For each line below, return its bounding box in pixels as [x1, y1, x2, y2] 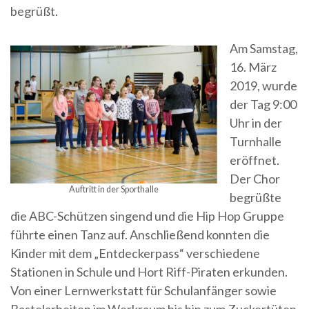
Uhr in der [230, 115, 282, 130]
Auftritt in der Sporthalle [69, 184, 159, 195]
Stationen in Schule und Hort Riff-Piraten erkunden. [10, 264, 288, 279]
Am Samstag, [230, 41, 298, 56]
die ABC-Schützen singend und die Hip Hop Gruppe [10, 208, 284, 223]
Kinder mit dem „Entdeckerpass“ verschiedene [10, 246, 260, 261]
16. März [230, 59, 277, 74]
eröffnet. [230, 152, 279, 168]
